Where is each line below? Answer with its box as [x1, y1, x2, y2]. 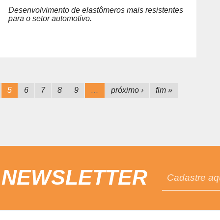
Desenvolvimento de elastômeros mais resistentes [8, 6, 183, 14]
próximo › [111, 85, 144, 94]
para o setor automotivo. [8, 14, 92, 23]
